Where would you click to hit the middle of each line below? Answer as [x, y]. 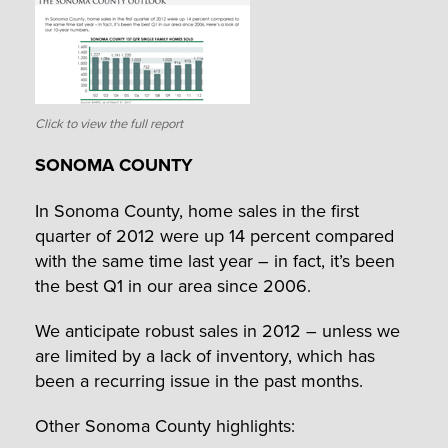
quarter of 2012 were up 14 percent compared [214, 235]
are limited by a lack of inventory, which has [205, 355]
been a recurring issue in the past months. [199, 380]
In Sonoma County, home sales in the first [197, 210]
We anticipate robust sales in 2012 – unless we [217, 330]
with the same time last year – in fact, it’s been [215, 260]
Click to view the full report [109, 123]
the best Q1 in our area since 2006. [173, 285]
